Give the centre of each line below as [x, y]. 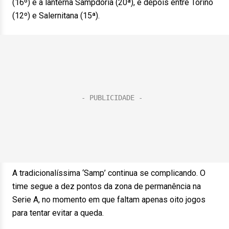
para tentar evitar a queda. [58, 213]
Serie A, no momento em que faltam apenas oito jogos [109, 200]
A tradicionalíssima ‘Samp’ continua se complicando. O [109, 173]
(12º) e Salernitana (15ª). [56, 16]
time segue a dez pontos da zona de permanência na [107, 186]
